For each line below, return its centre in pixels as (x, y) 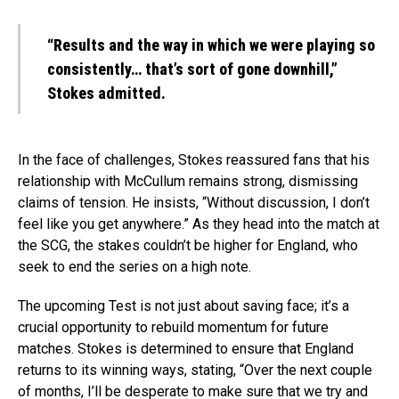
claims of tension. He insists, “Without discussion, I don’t (194, 203)
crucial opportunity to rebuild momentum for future (173, 328)
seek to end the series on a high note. (134, 267)
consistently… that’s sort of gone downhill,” (192, 69)
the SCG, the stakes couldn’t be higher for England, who (188, 246)
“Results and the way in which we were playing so (211, 45)
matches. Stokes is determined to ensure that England (186, 349)
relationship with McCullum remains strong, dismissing (188, 182)
